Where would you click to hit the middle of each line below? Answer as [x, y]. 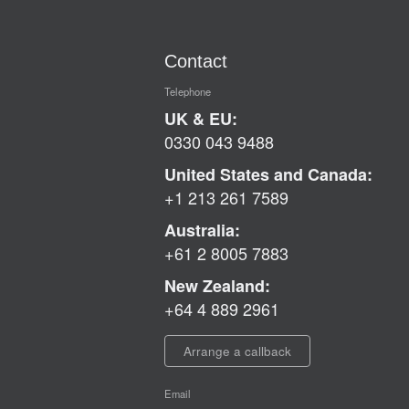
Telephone [187, 92]
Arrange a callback [237, 351]
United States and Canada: [268, 175]
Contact [195, 61]
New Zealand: [217, 286]
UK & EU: [200, 119]
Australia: [202, 231]
